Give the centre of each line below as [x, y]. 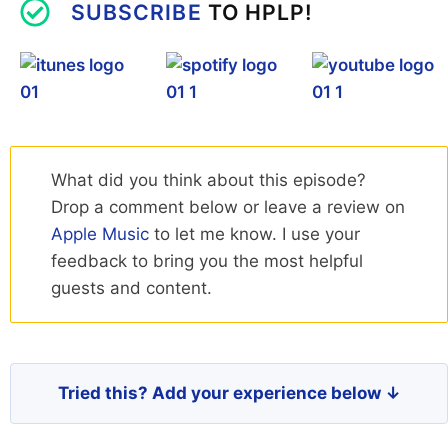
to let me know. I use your [254, 234]
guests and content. [131, 288]
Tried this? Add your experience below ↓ [229, 393]
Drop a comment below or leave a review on [228, 207]
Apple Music [100, 234]
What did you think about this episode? [208, 180]
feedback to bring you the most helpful [207, 261]
